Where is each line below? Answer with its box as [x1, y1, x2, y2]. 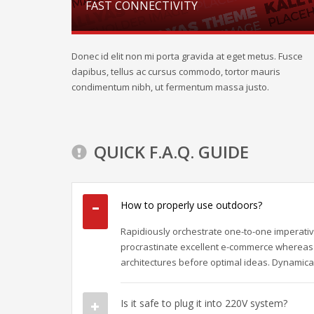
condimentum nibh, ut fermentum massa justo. [71, 80, 269, 93]
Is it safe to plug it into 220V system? [121, 296, 287, 310]
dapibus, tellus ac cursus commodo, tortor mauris [71, 64, 280, 78]
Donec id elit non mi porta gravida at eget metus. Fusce [71, 49, 303, 62]
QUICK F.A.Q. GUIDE [94, 139, 249, 163]
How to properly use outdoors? [121, 198, 262, 212]
